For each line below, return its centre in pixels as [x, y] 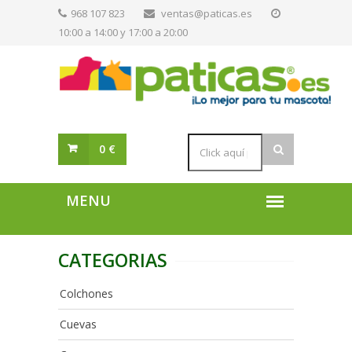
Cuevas [78, 324]
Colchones [86, 293]
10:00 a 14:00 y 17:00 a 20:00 [123, 32]
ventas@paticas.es [207, 13]
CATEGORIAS [113, 260]
